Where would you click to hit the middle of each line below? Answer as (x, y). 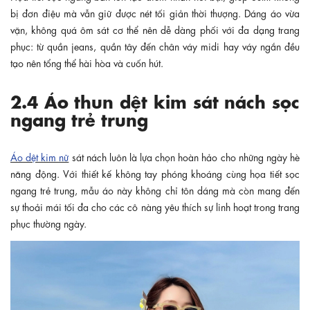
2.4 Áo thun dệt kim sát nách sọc (155, 100)
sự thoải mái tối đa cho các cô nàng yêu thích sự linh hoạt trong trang (155, 206)
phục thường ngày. (48, 222)
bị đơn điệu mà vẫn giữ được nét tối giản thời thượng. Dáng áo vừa (155, 12)
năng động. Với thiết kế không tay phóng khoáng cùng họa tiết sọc (155, 173)
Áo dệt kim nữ (40, 156)
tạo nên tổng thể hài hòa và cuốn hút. (87, 62)
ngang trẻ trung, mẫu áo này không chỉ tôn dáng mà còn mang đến (155, 189)
